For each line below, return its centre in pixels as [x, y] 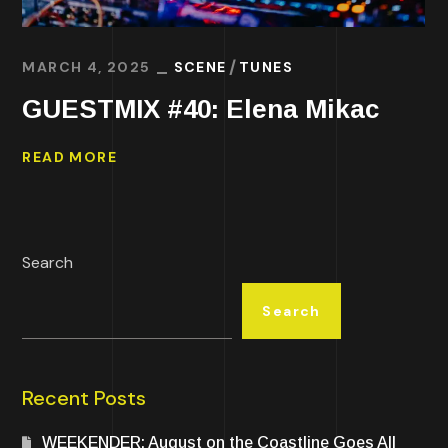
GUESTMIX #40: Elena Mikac [201, 109]
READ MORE [70, 157]
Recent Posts [84, 398]
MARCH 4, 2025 [86, 67]
